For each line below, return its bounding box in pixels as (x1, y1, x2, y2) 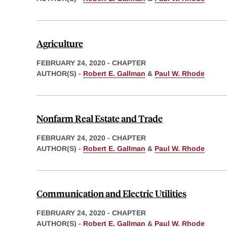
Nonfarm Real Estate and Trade (36, 112, 163, 125)
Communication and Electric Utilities (36, 187, 186, 200)
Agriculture (36, 37, 83, 50)
